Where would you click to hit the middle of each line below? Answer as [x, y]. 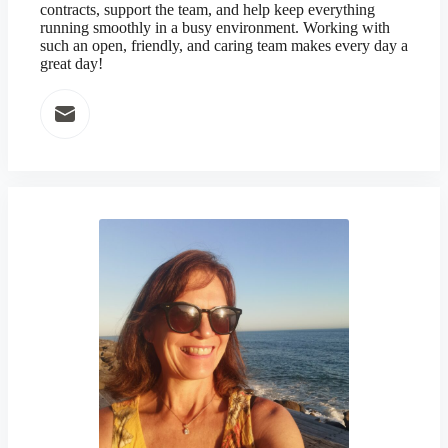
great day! [71, 63]
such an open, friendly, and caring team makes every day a [224, 45]
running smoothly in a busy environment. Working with [215, 27]
